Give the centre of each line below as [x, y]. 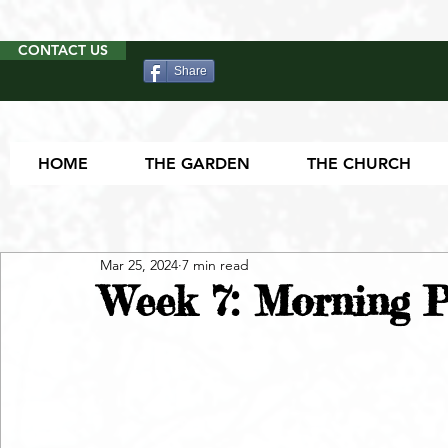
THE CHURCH [358, 164]
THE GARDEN [198, 164]
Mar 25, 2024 [139, 264]
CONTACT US [63, 50]
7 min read [215, 264]
